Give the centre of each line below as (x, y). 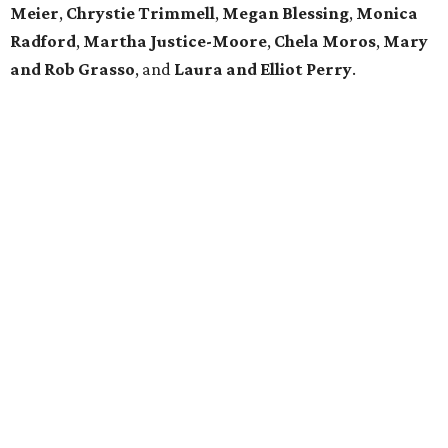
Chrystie (100, 13)
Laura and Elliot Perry (263, 69)
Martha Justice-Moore (175, 41)
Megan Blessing (285, 13)
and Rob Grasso (72, 69)
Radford (43, 41)
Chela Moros (325, 41)
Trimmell (176, 13)
